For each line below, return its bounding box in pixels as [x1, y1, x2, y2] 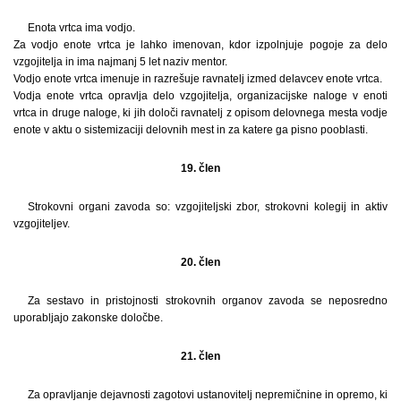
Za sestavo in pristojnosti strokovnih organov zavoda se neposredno [28, 294, 388, 307]
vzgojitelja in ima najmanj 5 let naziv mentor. [13, 55, 227, 68]
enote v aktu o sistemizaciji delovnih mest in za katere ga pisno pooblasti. [13, 123, 368, 136]
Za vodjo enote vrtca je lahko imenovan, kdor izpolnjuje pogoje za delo [13, 38, 388, 51]
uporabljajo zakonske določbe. [13, 311, 163, 324]
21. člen [181, 349, 220, 363]
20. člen [181, 255, 220, 269]
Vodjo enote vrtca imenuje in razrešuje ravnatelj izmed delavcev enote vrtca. [13, 72, 382, 85]
